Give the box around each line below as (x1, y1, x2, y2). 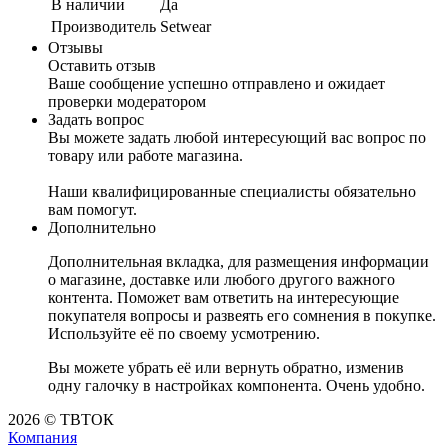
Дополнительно (48, 218, 156, 236)
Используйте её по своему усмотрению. (48, 324, 320, 342)
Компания (8, 428, 77, 446)
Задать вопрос (48, 110, 144, 128)
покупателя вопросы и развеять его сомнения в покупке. (48, 306, 436, 324)
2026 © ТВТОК (8, 410, 114, 428)
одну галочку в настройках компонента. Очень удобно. (48, 376, 425, 394)
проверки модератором (48, 92, 206, 110)
